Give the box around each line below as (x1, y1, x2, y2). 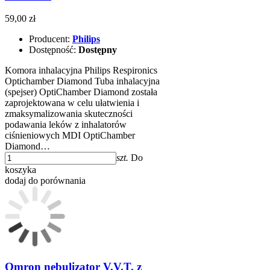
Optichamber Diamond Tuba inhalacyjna (5, 76, 160, 87)
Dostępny (78, 45, 117, 55)
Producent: (29, 34, 72, 45)
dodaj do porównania (5, 175, 86, 186)
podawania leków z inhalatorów (5, 119, 127, 130)
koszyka (5, 165, 36, 175)
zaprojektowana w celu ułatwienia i (5, 98, 139, 108)
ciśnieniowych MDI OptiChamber (5, 130, 135, 141)
